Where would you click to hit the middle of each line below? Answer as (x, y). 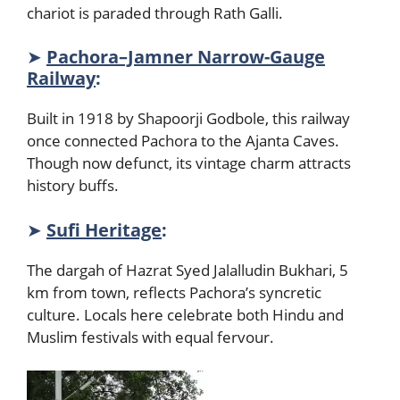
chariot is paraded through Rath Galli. (158, 12)
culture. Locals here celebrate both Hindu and (185, 314)
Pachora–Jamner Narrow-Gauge (186, 57)
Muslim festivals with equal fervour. (154, 337)
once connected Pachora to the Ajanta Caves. (183, 141)
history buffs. (76, 185)
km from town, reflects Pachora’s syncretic (174, 292)
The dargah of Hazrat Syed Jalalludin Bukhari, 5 (187, 270)
